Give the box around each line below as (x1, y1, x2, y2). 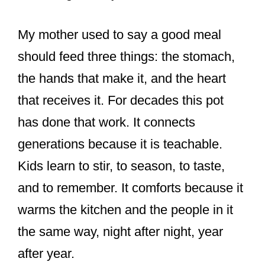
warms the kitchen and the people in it (18, 202, 233, 217)
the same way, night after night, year (18, 224, 223, 239)
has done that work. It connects (18, 114, 195, 130)
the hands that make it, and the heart (18, 70, 226, 86)
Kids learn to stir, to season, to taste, (18, 158, 225, 173)
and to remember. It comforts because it (18, 180, 243, 195)
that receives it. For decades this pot (18, 92, 224, 108)
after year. (18, 245, 75, 261)
